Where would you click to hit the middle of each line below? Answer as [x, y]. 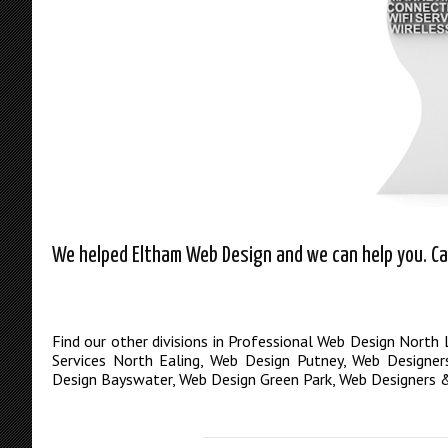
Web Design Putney [276, 360]
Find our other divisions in [140, 341]
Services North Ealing [126, 360]
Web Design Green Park [255, 379]
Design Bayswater [112, 379]
